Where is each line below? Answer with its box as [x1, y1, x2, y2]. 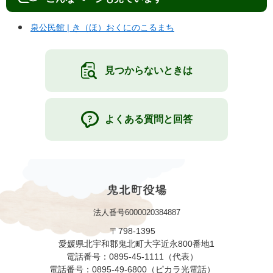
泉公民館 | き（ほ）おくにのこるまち [30, 23, 174, 32]
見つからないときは [105, 65, 193, 76]
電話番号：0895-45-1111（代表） [66, 252, 207, 262]
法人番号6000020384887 [93, 208, 180, 218]
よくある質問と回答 [105, 114, 193, 124]
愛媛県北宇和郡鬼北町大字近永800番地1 [58, 239, 214, 249]
